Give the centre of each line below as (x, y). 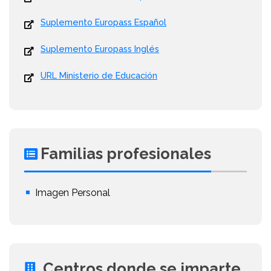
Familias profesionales (126, 154)
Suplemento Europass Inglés (100, 49)
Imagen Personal (73, 193)
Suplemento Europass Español (103, 22)
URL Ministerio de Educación (99, 76)
